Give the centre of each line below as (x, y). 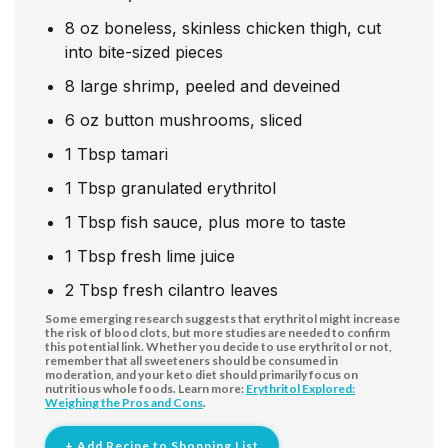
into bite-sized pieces (144, 51)
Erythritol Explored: (300, 388)
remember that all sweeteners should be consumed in (191, 360)
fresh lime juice (178, 255)
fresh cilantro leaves (200, 289)
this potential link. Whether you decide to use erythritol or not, (218, 346)
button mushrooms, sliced (203, 119)
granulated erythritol (198, 187)
